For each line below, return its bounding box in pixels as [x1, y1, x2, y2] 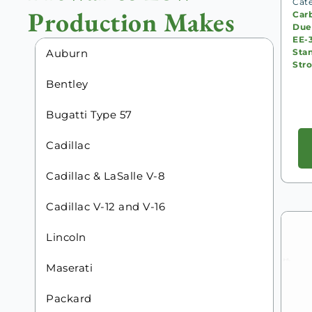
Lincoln [46, 231, 86, 244]
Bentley [46, 77, 88, 91]
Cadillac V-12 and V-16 [46, 200, 165, 214]
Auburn [46, 47, 88, 61]
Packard [46, 292, 92, 306]
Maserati [46, 261, 93, 275]
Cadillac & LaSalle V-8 [46, 169, 165, 183]
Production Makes [28, 4, 235, 39]
